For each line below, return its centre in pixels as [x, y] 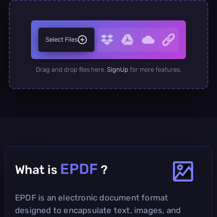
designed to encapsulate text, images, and [98, 210]
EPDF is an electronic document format [92, 197]
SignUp [118, 69]
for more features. [155, 69]
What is [38, 170]
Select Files [62, 39]
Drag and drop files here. [71, 69]
